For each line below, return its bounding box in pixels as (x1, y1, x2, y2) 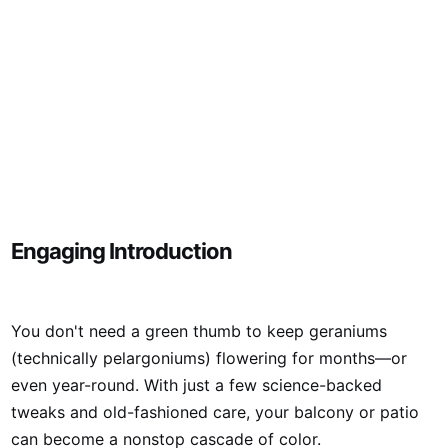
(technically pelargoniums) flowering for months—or (11, 348, 408, 368)
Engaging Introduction (11, 238, 233, 264)
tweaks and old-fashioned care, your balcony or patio (11, 402, 420, 422)
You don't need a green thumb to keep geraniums (11, 321, 388, 341)
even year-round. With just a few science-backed (11, 375, 383, 395)
